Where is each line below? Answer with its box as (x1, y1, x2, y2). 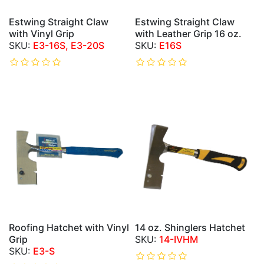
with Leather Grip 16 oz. (135, 28, 242, 39)
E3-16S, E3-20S (33, 39, 104, 51)
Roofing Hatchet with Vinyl (9, 222, 129, 233)
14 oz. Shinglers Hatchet (135, 222, 245, 233)
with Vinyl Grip (9, 28, 74, 39)
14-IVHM (159, 233, 198, 245)
